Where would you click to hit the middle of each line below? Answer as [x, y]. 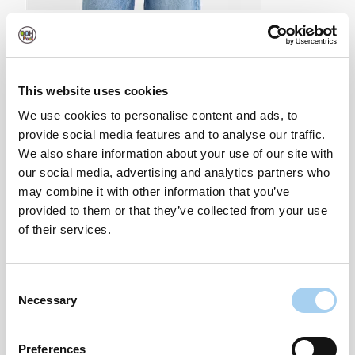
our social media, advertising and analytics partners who [174, 172]
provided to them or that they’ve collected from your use [173, 210]
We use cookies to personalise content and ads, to [158, 115]
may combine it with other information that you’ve [154, 191]
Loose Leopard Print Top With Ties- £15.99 [156, 19]
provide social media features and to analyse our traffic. [172, 134]
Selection [30, 303]
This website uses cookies [94, 90]
